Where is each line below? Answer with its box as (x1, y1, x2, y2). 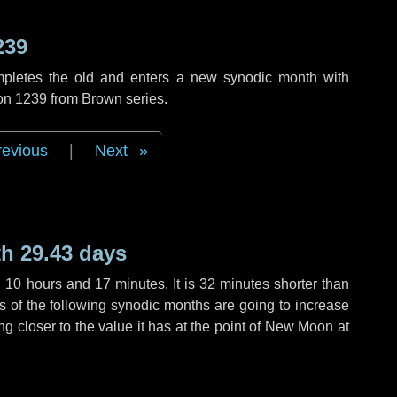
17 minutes (94, 276, 165, 292)
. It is (164, 276, 199, 292)
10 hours (5, 276, 62, 292)
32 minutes (198, 276, 269, 292)
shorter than (269, 276, 350, 292)
